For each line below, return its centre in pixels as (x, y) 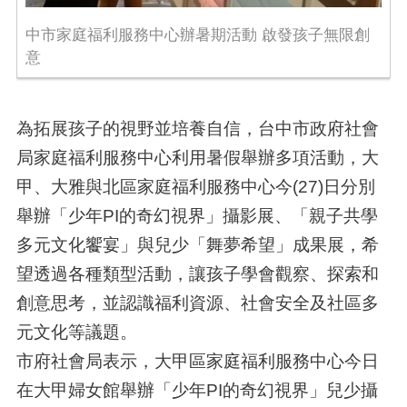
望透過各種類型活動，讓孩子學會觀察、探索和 (197, 274)
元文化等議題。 (76, 332)
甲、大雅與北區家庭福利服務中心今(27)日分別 (195, 187)
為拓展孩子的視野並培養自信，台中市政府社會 (197, 129)
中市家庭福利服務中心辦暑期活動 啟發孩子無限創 (197, 35)
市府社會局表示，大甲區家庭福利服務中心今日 (197, 361)
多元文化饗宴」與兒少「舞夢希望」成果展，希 (197, 245)
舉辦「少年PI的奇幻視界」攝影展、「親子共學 (197, 216)
